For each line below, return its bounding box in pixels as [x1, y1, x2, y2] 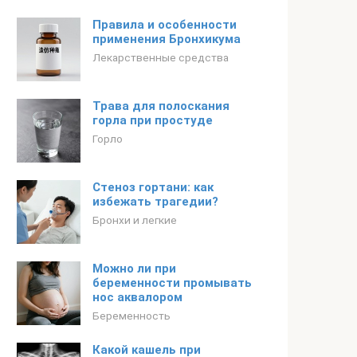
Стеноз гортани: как [92, 180, 214, 194]
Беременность [92, 309, 171, 322]
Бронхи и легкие [92, 214, 177, 226]
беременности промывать [92, 276, 252, 290]
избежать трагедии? [92, 194, 218, 209]
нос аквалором [92, 290, 182, 304]
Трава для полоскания [92, 99, 229, 113]
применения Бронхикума [92, 32, 241, 46]
